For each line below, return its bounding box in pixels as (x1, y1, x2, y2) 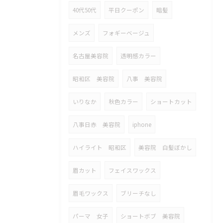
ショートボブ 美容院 (120, 212, 180, 220)
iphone (132, 120, 151, 128)
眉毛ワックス (73, 189, 109, 197)
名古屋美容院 (73, 52, 109, 60)
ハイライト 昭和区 (73, 143, 126, 151)
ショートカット (150, 98, 192, 106)
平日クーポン (109, 6, 144, 14)
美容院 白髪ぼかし (138, 143, 192, 151)
